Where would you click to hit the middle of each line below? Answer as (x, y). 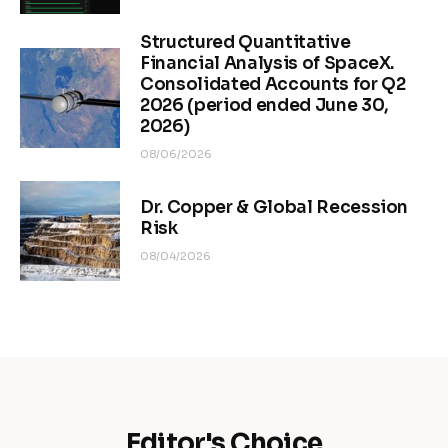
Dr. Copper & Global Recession (274, 208)
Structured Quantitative (245, 43)
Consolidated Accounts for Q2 (273, 85)
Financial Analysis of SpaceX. (267, 64)
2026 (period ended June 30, (264, 106)
